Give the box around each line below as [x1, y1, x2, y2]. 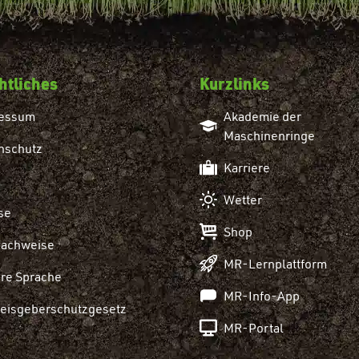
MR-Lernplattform [224, 255, 327, 272]
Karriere [224, 159, 270, 175]
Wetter [224, 191, 262, 208]
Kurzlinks [200, 72, 269, 94]
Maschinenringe [224, 127, 315, 143]
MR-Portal [224, 319, 284, 336]
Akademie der [224, 107, 301, 124]
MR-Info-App [224, 287, 300, 304]
